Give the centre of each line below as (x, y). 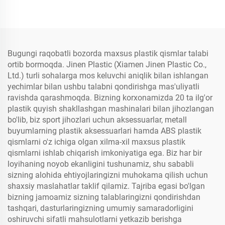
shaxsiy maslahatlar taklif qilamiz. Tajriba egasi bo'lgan (106, 186)
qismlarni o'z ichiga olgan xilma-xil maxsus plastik (96, 142)
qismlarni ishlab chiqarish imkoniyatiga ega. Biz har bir (105, 153)
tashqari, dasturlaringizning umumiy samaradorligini (100, 208)
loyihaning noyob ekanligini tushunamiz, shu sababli (101, 164)
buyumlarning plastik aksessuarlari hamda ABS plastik (104, 131)
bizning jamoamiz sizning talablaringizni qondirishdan (104, 197)
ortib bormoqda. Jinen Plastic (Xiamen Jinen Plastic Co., (107, 65)
